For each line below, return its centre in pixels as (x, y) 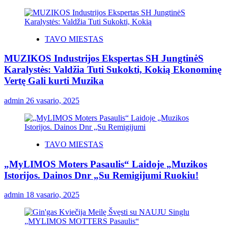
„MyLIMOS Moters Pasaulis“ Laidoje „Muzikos (106, 164)
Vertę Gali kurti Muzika (54, 81)
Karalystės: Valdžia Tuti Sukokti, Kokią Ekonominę (113, 70)
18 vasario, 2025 (53, 195)
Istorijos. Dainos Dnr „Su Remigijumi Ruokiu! (101, 175)
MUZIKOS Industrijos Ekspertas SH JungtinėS (104, 59)
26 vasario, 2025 (53, 100)
